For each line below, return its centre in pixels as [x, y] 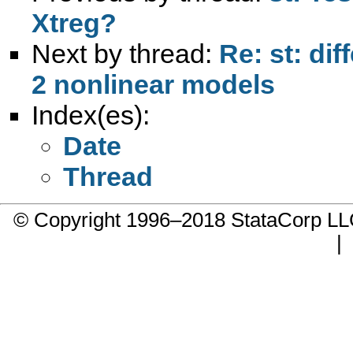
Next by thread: [125, 53]
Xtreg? [74, 22]
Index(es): [91, 115]
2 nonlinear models [153, 84]
